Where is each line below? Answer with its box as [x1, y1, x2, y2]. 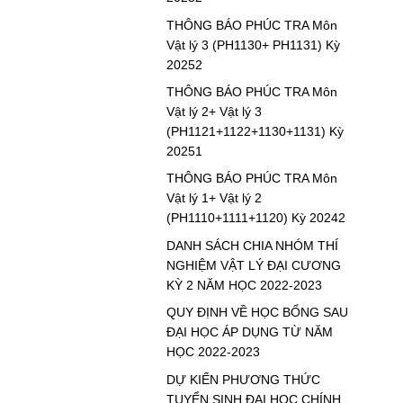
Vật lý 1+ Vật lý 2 [166, 191, 262, 206]
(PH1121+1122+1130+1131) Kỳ [166, 124, 344, 139]
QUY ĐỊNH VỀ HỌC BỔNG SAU [166, 305, 348, 320]
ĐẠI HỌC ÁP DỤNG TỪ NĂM [166, 325, 333, 340]
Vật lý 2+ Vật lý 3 [166, 104, 262, 120]
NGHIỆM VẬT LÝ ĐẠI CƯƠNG [166, 257, 341, 273]
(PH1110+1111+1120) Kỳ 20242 [166, 210, 345, 226]
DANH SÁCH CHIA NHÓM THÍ [166, 237, 338, 253]
